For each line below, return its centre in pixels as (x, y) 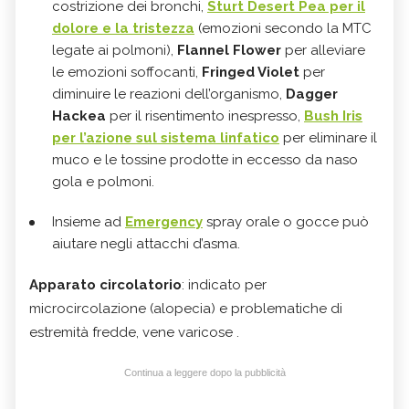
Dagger (312, 94)
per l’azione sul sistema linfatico (166, 138)
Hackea (79, 116)
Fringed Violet (251, 73)
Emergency (164, 222)
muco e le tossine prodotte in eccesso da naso (205, 160)
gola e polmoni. (103, 182)
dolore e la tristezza (123, 29)
